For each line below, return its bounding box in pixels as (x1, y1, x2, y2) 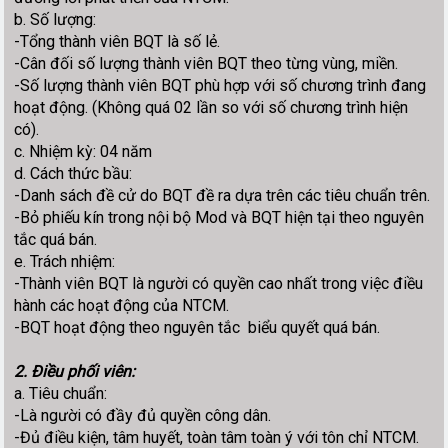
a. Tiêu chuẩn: (14, 383, 108, 403)
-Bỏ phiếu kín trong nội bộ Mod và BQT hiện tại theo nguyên (14, 207, 425, 227)
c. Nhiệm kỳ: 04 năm (14, 141, 153, 161)
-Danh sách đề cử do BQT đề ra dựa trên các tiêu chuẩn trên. (14, 185, 431, 205)
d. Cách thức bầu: (14, 163, 133, 183)
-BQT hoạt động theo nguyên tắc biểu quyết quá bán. (14, 317, 381, 337)
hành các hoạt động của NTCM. (14, 295, 230, 315)
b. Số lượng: (14, 9, 97, 29)
